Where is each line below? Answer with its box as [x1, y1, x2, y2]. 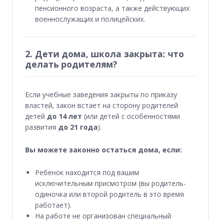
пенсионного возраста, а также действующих [35, 3, 189, 13]
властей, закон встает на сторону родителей [25, 100, 178, 110]
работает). [35, 200, 72, 210]
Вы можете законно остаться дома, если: [25, 145, 182, 154]
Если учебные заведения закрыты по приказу [25, 89, 177, 99]
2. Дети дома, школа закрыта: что [25, 47, 184, 60]
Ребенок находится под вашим [35, 167, 139, 177]
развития [25, 122, 58, 132]
